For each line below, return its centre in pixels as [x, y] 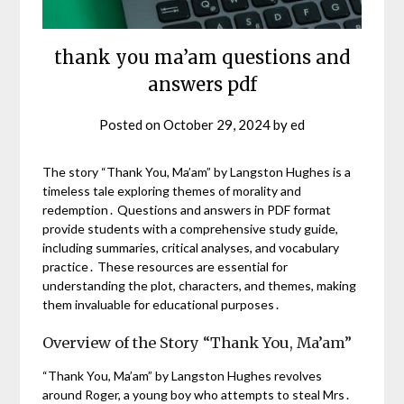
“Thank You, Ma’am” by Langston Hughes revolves [183, 375]
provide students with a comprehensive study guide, [191, 228]
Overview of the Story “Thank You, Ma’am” [197, 342]
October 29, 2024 [217, 124]
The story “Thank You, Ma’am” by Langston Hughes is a [197, 171]
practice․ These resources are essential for [165, 266]
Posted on [131, 124]
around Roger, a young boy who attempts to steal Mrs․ [197, 394]
